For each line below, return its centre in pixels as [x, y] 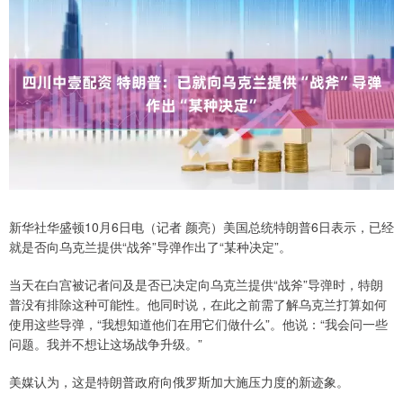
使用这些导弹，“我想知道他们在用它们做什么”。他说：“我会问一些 [198, 324]
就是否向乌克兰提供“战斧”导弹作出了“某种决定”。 [150, 246]
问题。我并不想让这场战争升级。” [106, 344]
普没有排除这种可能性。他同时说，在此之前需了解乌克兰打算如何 [198, 304]
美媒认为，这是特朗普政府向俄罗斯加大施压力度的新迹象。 [179, 381]
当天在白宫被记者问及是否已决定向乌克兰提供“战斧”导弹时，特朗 [196, 284]
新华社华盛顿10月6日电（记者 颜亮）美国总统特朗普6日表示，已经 [201, 227]
